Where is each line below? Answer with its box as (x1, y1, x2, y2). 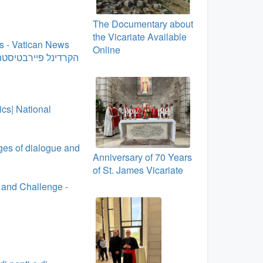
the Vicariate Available (92, 30, 187, 44)
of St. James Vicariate (92, 163, 183, 177)
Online (92, 43, 120, 57)
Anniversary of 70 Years (92, 150, 192, 164)
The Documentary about (92, 17, 193, 31)
